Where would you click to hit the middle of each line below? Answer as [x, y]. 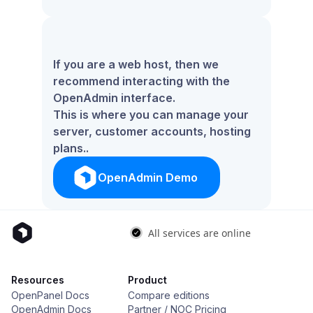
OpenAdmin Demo [148, 177]
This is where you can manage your [151, 115]
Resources [38, 280]
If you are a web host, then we [136, 64]
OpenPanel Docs [50, 295]
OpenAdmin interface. [114, 98]
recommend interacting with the [141, 81]
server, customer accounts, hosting [152, 131]
